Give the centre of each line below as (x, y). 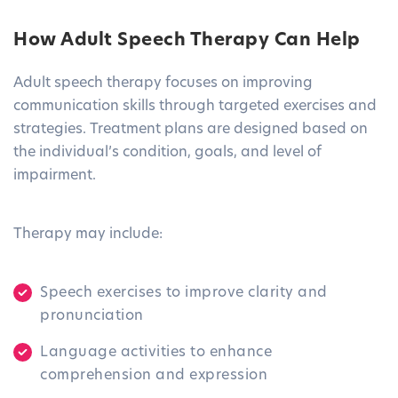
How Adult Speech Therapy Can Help (187, 41)
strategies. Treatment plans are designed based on (191, 130)
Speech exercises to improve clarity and (184, 294)
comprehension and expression (154, 376)
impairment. (55, 176)
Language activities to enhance (156, 353)
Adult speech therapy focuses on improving (163, 84)
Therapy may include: (88, 235)
